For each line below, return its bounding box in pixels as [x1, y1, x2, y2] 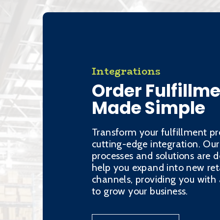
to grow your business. [92, 185, 188, 197]
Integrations [92, 63, 161, 79]
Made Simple [92, 96, 205, 120]
